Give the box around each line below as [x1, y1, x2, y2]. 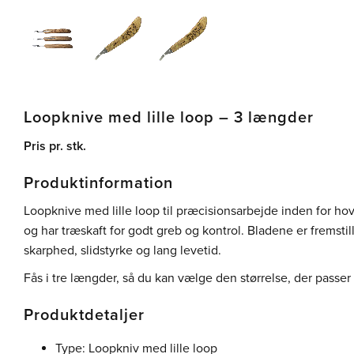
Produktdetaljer [24, 305, 145, 325]
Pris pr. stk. [24, 137, 86, 154]
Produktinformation [24, 173, 173, 193]
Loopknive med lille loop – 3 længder [24, 108, 314, 128]
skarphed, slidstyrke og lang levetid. [24, 243, 221, 259]
